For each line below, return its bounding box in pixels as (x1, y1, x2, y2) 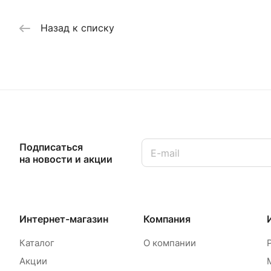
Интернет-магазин (19, 213, 108, 225)
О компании (143, 237, 196, 249)
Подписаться (19, 140, 83, 153)
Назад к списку (41, 22, 114, 34)
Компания (143, 213, 191, 225)
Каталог (19, 237, 54, 249)
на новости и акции (19, 152, 113, 165)
